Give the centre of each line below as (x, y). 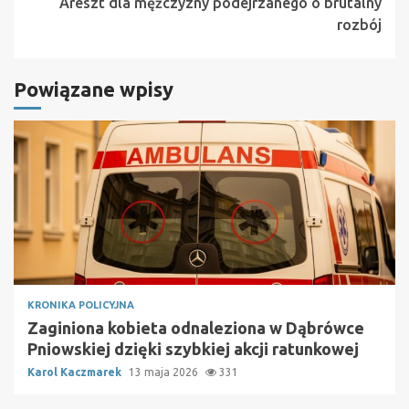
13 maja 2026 (165, 372)
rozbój (359, 25)
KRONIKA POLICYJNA (81, 305)
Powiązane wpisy (94, 89)
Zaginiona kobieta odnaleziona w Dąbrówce (196, 328)
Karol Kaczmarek (76, 372)
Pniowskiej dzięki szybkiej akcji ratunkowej (193, 349)
